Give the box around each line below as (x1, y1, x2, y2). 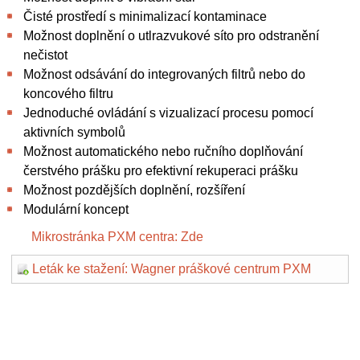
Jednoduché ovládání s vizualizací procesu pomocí (23, 106, 313, 120)
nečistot (23, 48, 67, 62)
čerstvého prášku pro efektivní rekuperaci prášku (23, 164, 298, 178)
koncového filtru (23, 87, 113, 100)
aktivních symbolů (23, 125, 125, 139)
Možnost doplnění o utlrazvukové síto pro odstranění (23, 29, 319, 43)
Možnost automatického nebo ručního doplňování (23, 145, 303, 158)
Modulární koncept (23, 202, 129, 216)
